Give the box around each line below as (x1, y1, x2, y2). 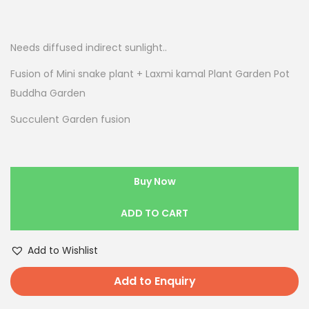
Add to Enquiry (113, 273, 196, 290)
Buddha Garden (10, 86, 86, 101)
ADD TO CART (121, 206, 188, 221)
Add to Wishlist (28, 243, 98, 258)
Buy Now (133, 175, 176, 189)
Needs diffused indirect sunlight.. (10, 41, 167, 55)
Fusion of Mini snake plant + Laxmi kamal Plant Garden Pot (10, 67, 290, 81)
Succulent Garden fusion (10, 112, 130, 127)
